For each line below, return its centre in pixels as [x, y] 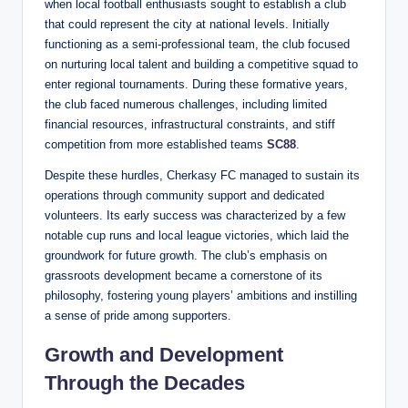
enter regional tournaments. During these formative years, [196, 85]
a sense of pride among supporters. [138, 316]
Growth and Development [164, 355]
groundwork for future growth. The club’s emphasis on [186, 256]
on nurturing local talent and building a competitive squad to [201, 65]
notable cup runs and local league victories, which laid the [197, 236]
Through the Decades [145, 383]
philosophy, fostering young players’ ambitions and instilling [201, 296]
